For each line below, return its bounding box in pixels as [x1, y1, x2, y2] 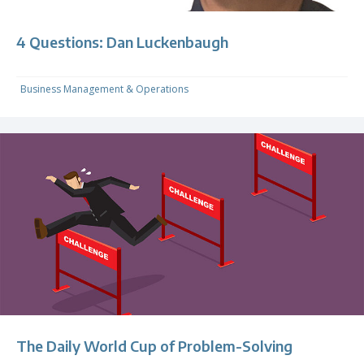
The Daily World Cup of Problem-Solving [16, 336, 292, 356]
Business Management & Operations [20, 82, 188, 97]
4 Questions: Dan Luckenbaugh [16, 32, 228, 52]
